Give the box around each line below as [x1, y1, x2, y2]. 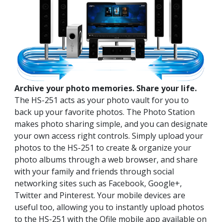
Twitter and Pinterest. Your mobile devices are [14, 190, 185, 201]
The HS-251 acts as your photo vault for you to [14, 95, 189, 106]
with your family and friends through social [14, 166, 174, 177]
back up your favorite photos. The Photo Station [14, 107, 195, 118]
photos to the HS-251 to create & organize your [14, 142, 191, 154]
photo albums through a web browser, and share [14, 154, 198, 166]
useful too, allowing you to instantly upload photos [14, 202, 204, 213]
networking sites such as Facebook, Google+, [14, 178, 182, 189]
